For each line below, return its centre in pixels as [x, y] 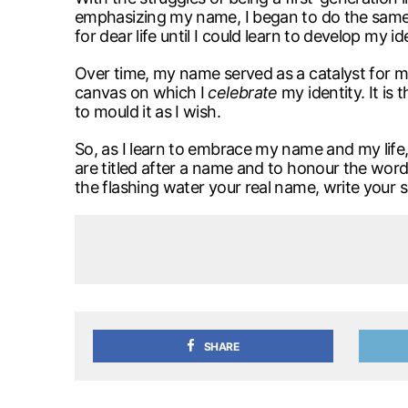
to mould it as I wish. [148, 111]
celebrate [243, 92]
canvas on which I [142, 92]
